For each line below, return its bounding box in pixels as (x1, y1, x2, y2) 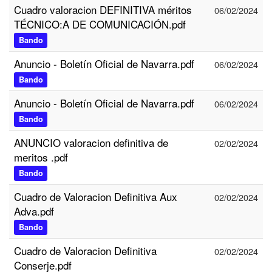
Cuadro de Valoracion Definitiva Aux (14, 189, 177, 204)
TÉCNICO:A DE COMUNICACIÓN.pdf (14, 16, 186, 32)
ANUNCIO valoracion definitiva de (14, 135, 168, 150)
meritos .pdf (14, 149, 68, 165)
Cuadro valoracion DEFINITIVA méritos (14, 2, 192, 17)
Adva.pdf (14, 203, 54, 219)
